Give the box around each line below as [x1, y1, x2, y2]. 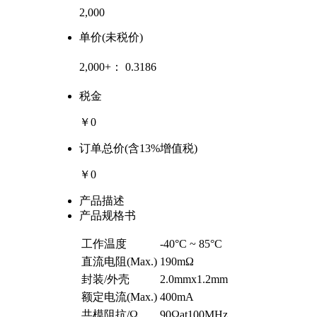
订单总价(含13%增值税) [79, 142, 197, 154]
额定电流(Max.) [81, 290, 157, 303]
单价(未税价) [79, 30, 143, 43]
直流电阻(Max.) [81, 255, 157, 267]
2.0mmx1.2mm [160, 272, 228, 285]
